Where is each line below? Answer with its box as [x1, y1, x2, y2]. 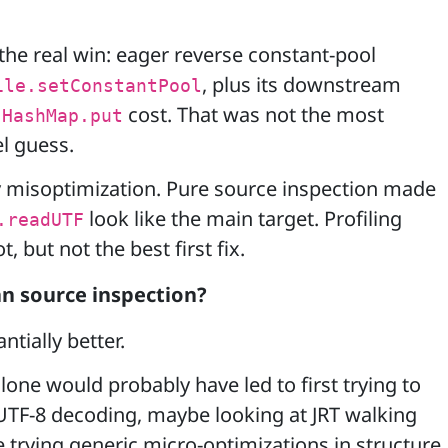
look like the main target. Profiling [84, 205, 402, 233]
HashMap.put [2, 106, 123, 127]
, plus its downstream [202, 71, 401, 99]
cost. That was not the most [123, 101, 384, 129]
